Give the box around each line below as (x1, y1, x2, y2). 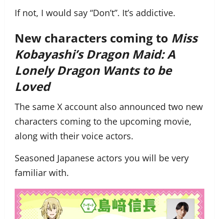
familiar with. (15, 166, 69, 178)
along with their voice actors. (15, 130, 133, 142)
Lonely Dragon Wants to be (15, 62, 172, 78)
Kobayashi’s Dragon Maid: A (15, 45, 175, 62)
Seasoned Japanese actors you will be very (15, 152, 189, 164)
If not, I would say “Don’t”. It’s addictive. (15, 6, 175, 19)
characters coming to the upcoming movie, (15, 115, 192, 127)
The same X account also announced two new (15, 100, 203, 112)
